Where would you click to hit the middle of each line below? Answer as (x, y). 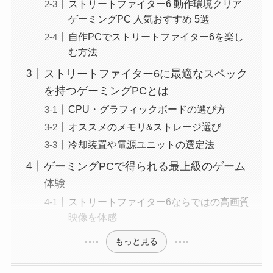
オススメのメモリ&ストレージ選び (144, 126)
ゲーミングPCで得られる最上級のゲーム (144, 166)
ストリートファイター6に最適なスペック (145, 73)
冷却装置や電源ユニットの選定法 (141, 144)
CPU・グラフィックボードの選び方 (147, 109)
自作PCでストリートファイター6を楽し (156, 36)
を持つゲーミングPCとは (106, 90)
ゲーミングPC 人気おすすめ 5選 (139, 19)
